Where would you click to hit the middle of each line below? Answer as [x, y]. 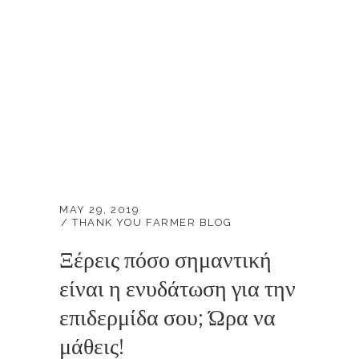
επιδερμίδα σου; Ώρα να [167, 318]
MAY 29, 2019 [99, 210]
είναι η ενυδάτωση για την [177, 289]
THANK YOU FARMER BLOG [152, 222]
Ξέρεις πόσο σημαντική [165, 260]
